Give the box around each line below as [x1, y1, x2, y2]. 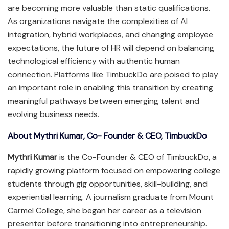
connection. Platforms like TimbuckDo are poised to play [8, 68, 218, 80]
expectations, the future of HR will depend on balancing [8, 42, 214, 53]
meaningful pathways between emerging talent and [8, 95, 199, 106]
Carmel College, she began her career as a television [8, 204, 201, 216]
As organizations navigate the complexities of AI [8, 15, 188, 27]
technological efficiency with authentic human [8, 55, 180, 66]
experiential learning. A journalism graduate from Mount [8, 191, 214, 202]
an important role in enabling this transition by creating [8, 82, 213, 93]
